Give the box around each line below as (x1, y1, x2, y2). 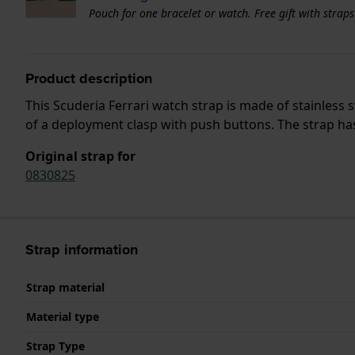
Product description (25, 67, 152, 89)
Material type (26, 308, 99, 324)
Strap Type (26, 338, 85, 353)
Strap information (25, 239, 138, 260)
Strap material (26, 279, 105, 295)
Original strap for (25, 147, 136, 165)
